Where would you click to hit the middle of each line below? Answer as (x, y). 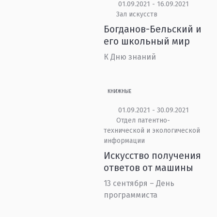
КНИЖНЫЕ (120, 92)
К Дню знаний (130, 57)
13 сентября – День (139, 183)
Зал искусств (137, 14)
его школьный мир (147, 41)
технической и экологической (152, 131)
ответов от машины (149, 168)
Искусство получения (153, 155)
